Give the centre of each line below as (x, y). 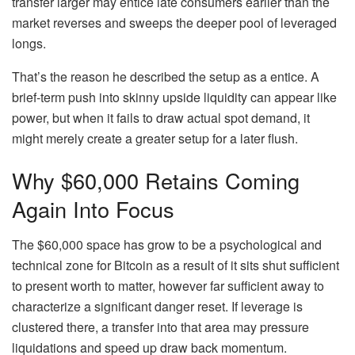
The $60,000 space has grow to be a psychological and (167, 245)
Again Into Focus (93, 209)
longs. (29, 43)
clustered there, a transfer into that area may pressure (160, 327)
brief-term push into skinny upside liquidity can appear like (174, 97)
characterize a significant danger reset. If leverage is (157, 307)
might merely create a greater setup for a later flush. (155, 138)
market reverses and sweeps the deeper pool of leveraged (174, 22)
